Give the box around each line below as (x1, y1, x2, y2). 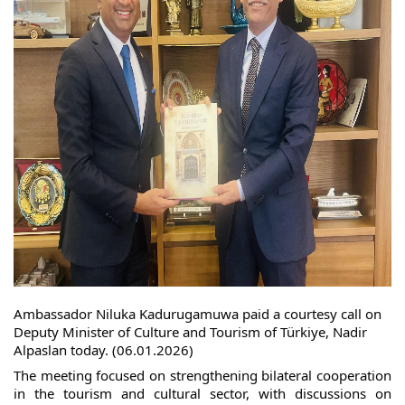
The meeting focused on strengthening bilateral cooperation (14, 365, 391, 384)
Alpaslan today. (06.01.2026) (14, 341, 193, 359)
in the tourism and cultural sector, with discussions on (14, 383, 391, 402)
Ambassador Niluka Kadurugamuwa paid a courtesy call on (14, 305, 381, 323)
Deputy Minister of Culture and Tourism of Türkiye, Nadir (14, 323, 367, 341)
